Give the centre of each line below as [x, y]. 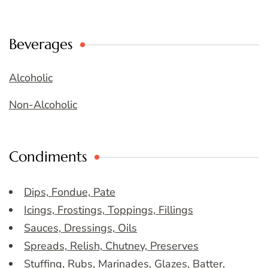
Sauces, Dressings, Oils [80, 228]
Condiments [48, 157]
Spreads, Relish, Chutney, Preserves [111, 246]
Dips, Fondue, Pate [70, 192]
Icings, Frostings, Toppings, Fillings [109, 210]
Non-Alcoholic [43, 105]
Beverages [41, 45]
